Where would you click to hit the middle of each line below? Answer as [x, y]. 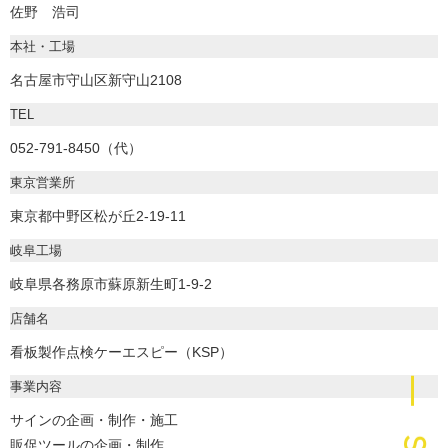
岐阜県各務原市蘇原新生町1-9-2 [111, 284]
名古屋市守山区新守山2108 [96, 80]
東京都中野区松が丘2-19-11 [98, 216]
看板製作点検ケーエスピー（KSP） [121, 352]
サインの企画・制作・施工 [94, 420]
